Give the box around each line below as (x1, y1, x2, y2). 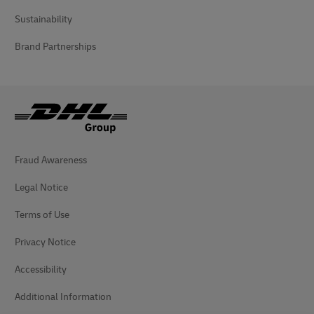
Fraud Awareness (15, 153, 87, 166)
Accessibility (15, 263, 67, 275)
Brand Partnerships (15, 40, 96, 53)
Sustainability (15, 13, 72, 25)
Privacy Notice (15, 235, 76, 248)
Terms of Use (15, 208, 69, 221)
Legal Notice (15, 181, 68, 193)
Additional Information (15, 290, 111, 303)
